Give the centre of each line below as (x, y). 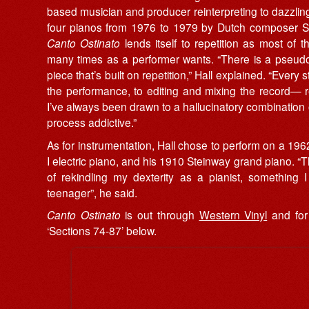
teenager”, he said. (92, 192)
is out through (160, 215)
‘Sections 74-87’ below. (102, 231)
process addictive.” (92, 122)
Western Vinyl (233, 215)
